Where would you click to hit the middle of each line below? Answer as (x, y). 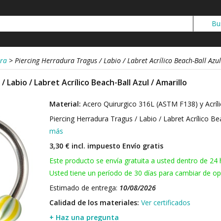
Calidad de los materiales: (94, 203)
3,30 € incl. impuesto (85, 146)
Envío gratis (142, 146)
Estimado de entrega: (84, 188)
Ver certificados (166, 203)
